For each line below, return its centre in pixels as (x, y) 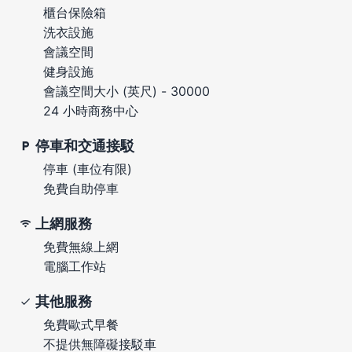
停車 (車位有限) (88, 169)
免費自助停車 (81, 188)
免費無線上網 (81, 246)
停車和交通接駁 (85, 145)
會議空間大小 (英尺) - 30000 (126, 91)
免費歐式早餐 (81, 324)
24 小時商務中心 (91, 110)
